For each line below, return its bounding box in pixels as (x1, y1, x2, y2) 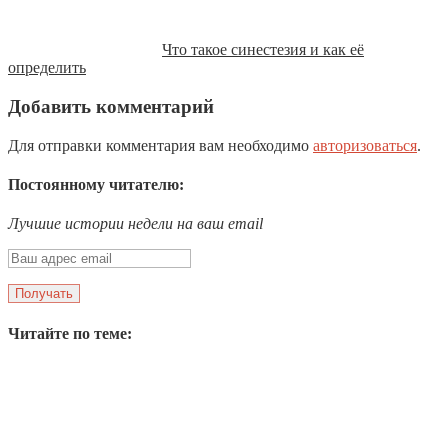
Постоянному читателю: (8, 176, 184, 194)
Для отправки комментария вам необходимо (8, 136, 313, 154)
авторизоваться (313, 136, 417, 154)
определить (8, 59, 86, 77)
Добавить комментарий (8, 96, 214, 118)
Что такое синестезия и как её (162, 41, 364, 59)
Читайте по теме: (8, 324, 132, 342)
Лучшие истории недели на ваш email (8, 215, 263, 233)
